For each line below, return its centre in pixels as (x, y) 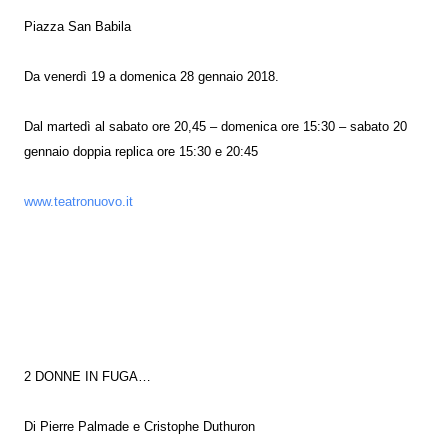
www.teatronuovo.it (78, 201)
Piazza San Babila (77, 26)
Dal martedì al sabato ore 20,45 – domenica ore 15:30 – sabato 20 (215, 126)
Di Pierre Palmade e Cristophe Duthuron (139, 426)
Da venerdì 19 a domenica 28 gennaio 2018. (151, 76)
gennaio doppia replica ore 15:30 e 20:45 (141, 151)
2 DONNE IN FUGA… (87, 376)
